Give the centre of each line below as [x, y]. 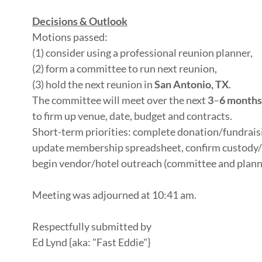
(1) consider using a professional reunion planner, [143, 53]
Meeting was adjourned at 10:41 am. [114, 195]
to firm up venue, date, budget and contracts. [132, 116]
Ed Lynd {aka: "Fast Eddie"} [91, 242]
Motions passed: [70, 37]
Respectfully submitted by [92, 226]
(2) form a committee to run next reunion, [125, 68]
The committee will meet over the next [120, 100]
